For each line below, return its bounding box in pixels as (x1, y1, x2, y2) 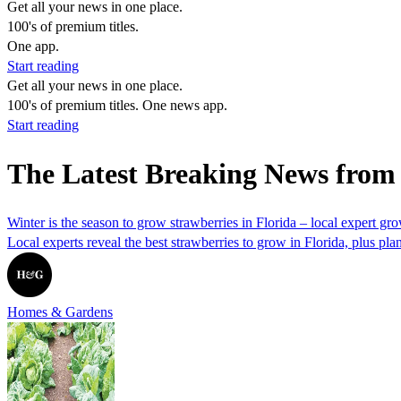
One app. (7, 38, 59, 54)
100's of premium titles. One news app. (7, 98, 227, 113)
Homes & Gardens (7, 303, 113, 320)
